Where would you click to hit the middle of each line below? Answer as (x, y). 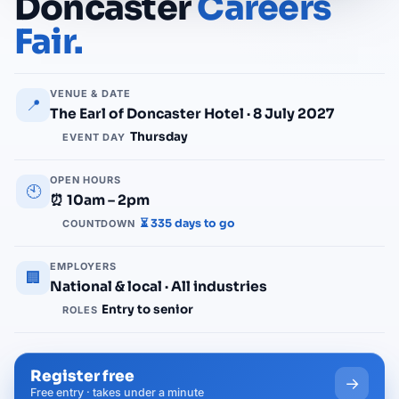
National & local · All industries (159, 286)
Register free (83, 377)
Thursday (159, 136)
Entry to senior (148, 309)
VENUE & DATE (90, 93)
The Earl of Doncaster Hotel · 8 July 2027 (192, 113)
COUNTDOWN (99, 223)
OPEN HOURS (85, 179)
